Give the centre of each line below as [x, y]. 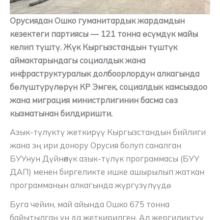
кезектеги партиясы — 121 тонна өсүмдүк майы [104, 34]
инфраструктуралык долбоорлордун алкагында [105, 74]
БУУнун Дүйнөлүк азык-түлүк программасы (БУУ [105, 159]
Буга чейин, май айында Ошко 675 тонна [90, 204]
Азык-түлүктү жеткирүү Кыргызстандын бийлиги [108, 132]
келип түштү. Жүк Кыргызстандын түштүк [94, 47]
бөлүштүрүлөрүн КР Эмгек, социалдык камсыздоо [109, 87]
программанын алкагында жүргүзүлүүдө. [89, 185]
